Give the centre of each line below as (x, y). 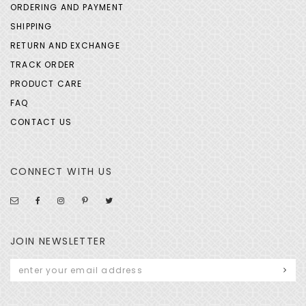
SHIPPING (31, 27)
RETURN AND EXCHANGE (65, 46)
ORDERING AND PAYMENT (67, 8)
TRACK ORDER (43, 65)
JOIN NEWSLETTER (58, 241)
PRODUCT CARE (46, 84)
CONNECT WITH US (61, 172)
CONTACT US (41, 122)
